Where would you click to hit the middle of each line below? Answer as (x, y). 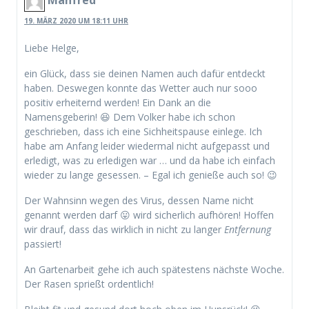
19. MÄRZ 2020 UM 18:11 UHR (76, 21)
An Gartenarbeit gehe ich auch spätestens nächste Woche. (154, 270)
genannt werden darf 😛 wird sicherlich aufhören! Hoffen (149, 215)
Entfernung (248, 230)
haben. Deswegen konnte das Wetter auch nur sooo (141, 88)
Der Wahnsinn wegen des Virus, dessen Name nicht (139, 201)
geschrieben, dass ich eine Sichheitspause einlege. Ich (143, 132)
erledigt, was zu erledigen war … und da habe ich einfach (150, 161)
